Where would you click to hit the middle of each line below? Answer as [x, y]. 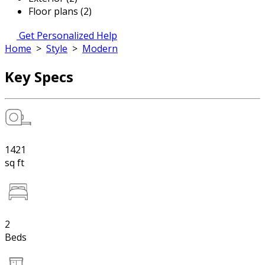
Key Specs [39, 76]
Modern [100, 49]
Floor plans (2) [60, 11]
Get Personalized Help [68, 35]
